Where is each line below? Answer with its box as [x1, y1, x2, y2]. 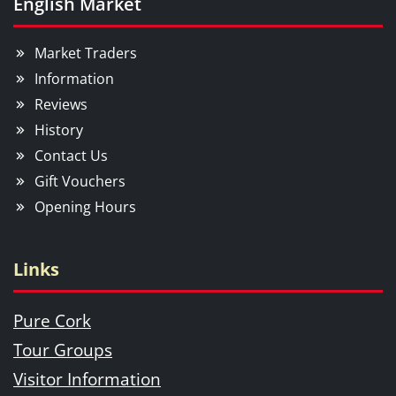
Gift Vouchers [34, 171, 126, 192]
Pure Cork [13, 308, 91, 333]
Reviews [34, 95, 88, 115]
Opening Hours [34, 197, 136, 217]
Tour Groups [13, 338, 112, 362]
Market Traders [34, 43, 137, 64]
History [34, 120, 83, 141]
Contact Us [34, 146, 108, 166]
